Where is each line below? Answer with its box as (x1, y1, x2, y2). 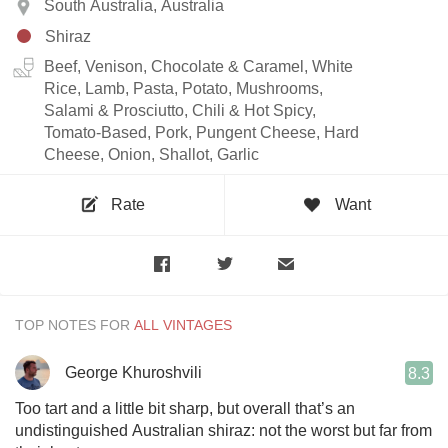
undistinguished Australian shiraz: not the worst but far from (15, 421, 432, 439)
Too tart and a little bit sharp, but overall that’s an (15, 399, 355, 417)
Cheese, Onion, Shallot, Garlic (44, 145, 259, 163)
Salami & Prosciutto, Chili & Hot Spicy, (44, 101, 316, 119)
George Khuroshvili (65, 363, 202, 381)
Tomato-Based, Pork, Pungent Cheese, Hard (44, 123, 359, 141)
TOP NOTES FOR (15, 316, 130, 333)
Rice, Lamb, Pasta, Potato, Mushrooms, (44, 79, 323, 97)
